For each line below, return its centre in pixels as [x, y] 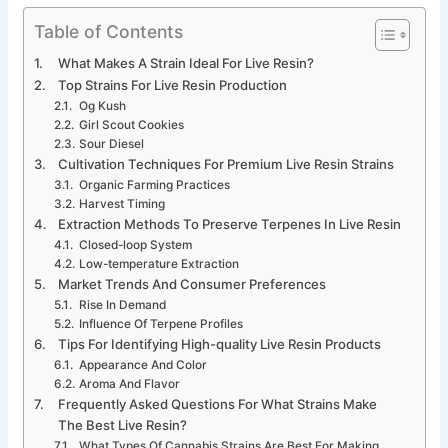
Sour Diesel [111, 144]
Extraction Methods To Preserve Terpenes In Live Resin [230, 224]
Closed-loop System [135, 245]
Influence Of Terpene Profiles [160, 324]
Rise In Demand [122, 305]
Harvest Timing [121, 204]
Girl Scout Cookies [131, 125]
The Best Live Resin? [123, 425]
